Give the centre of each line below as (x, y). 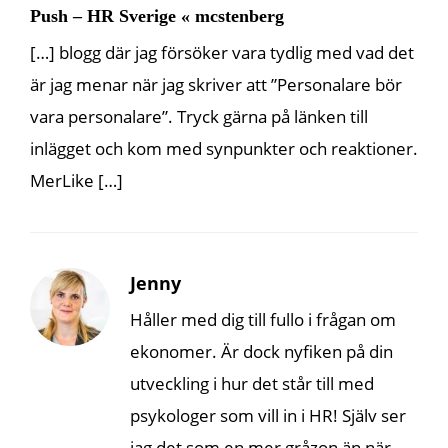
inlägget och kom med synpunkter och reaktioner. (224, 148)
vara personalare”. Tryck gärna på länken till (199, 116)
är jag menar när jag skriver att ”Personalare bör (216, 84)
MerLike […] (76, 180)
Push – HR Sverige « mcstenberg (157, 15)
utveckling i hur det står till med (252, 383)
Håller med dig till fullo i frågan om (263, 319)
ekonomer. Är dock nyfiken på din (261, 351)
